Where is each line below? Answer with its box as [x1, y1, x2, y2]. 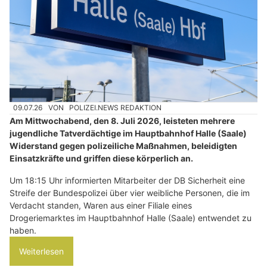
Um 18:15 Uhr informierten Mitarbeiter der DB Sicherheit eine [10, 175, 245, 185]
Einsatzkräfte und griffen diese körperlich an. [10, 153, 193, 163]
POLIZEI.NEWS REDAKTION [69, 103, 162, 113]
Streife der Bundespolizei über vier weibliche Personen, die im [10, 187, 250, 198]
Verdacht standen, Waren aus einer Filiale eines [10, 200, 192, 210]
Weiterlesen [19, 246, 64, 256]
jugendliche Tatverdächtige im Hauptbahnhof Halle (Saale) [10, 128, 247, 138]
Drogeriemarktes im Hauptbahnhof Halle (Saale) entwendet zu [10, 212, 252, 223]
